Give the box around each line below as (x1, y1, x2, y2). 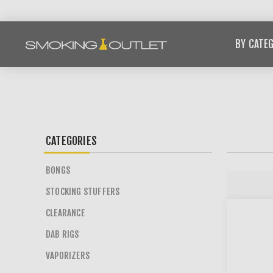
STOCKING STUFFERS (46, 186, 120, 197)
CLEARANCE (46, 207, 85, 219)
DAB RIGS (46, 229, 79, 240)
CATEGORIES (46, 134, 97, 147)
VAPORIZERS (46, 250, 90, 261)
